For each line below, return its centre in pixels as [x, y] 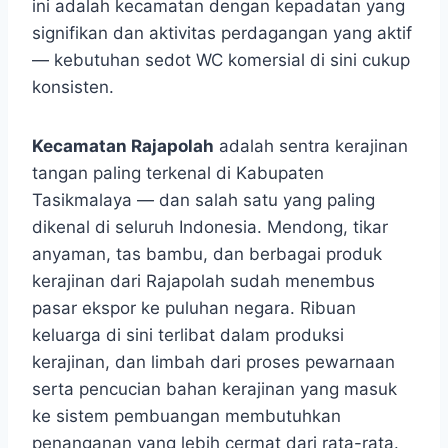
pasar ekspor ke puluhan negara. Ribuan [194, 308]
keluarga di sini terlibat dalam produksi [188, 335]
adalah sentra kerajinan [311, 146]
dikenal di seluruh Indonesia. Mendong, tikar [210, 227]
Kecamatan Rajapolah [123, 146]
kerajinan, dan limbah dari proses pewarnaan [213, 362]
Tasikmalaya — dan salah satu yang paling [203, 200]
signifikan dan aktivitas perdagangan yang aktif [222, 33]
